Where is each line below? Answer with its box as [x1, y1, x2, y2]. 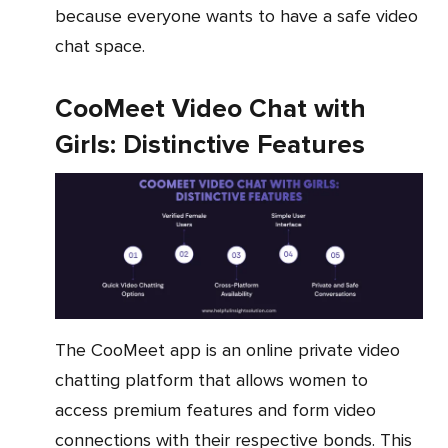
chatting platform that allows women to [55, 369, 368, 392]
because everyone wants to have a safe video [55, 5, 418, 28]
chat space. [55, 35, 145, 58]
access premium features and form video [55, 399, 376, 422]
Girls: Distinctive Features [55, 129, 365, 162]
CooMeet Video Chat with [55, 93, 366, 126]
